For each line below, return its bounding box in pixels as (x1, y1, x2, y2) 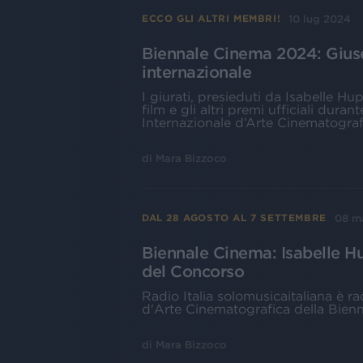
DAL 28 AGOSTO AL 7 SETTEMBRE (142, 212, 327, 224)
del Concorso (142, 262, 244, 280)
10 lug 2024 (288, 12, 352, 25)
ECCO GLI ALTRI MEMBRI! (142, 13, 281, 24)
